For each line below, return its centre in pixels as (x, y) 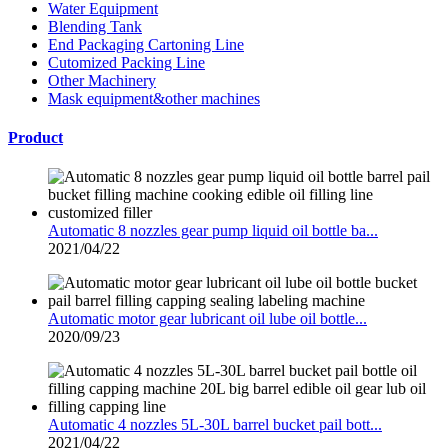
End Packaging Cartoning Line (146, 44)
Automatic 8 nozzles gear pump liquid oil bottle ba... (213, 231)
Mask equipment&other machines (154, 98)
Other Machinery (102, 80)
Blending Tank (95, 26)
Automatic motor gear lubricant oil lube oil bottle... (207, 319)
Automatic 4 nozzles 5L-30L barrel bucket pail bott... (215, 425)
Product (35, 138)
